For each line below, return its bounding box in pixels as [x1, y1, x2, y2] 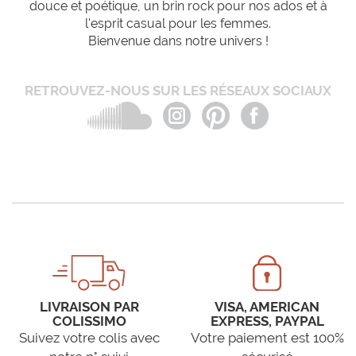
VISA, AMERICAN [215, 299, 319, 315]
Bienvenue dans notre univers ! [87, 33, 269, 49]
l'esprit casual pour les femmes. [85, 16, 271, 32]
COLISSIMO [52, 313, 126, 330]
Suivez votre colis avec [18, 330, 160, 346]
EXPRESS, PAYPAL [210, 313, 324, 330]
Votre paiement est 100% [190, 330, 344, 346]
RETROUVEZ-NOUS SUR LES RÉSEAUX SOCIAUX [25, 83, 331, 99]
